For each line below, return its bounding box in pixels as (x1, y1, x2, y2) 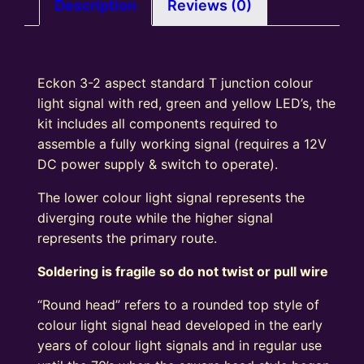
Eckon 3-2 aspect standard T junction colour (37, 75, 314, 92)
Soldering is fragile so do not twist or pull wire (37, 263, 329, 280)
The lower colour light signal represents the (37, 189, 305, 206)
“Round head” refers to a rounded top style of (37, 297, 320, 314)
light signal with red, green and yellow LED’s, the (37, 95, 336, 112)
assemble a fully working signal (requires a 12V (37, 136, 327, 153)
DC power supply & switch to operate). (37, 156, 279, 173)
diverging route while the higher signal (37, 210, 274, 227)
